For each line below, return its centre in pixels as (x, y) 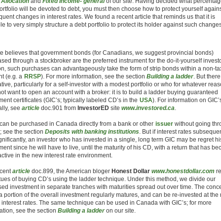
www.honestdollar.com (184, 171)
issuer (164, 124)
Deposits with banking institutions (92, 132)
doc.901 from (58, 108)
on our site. (121, 211)
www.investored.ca (148, 108)
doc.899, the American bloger (72, 171)
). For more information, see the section (94, 76)
